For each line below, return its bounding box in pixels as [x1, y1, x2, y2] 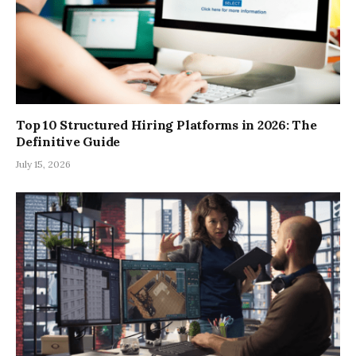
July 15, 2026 [16, 157, 71, 170]
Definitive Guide [16, 133, 121, 149]
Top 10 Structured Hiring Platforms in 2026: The [16, 116, 317, 133]
